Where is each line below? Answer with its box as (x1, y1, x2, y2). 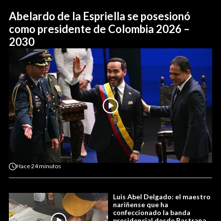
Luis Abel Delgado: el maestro (113, 192, 211, 201)
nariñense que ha (113, 200, 168, 209)
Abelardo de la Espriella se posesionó (9, 9, 190, 23)
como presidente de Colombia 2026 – (9, 22, 190, 36)
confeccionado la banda (113, 208, 190, 217)
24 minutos (31, 162, 61, 170)
